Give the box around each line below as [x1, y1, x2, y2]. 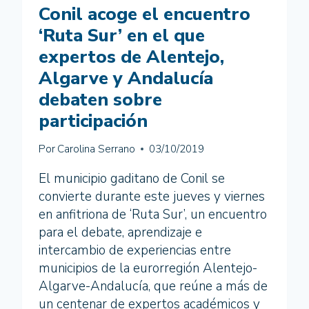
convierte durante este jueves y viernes [39, 187, 265, 206]
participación [39, 108, 148, 133]
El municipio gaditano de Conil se [39, 169, 225, 188]
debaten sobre [39, 87, 162, 112]
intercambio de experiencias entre [39, 241, 231, 259]
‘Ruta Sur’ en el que [39, 23, 205, 48]
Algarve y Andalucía [39, 66, 213, 90]
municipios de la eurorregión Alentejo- [39, 259, 257, 277]
